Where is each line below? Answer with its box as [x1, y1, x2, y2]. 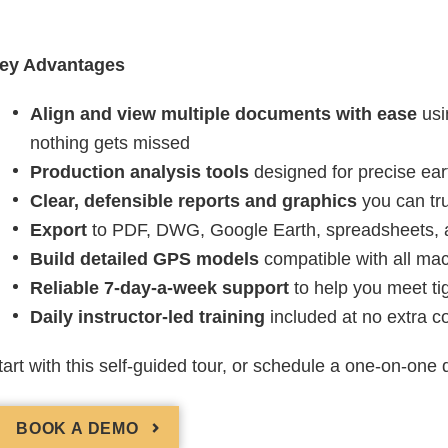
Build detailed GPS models [30, 248, 259, 269]
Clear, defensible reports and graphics [30, 190, 357, 211]
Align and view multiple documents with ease [30, 103, 417, 124]
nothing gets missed [30, 132, 190, 153]
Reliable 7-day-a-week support [30, 277, 289, 298]
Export [30, 219, 87, 240]
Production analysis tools [30, 161, 249, 182]
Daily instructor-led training [30, 306, 265, 327]
